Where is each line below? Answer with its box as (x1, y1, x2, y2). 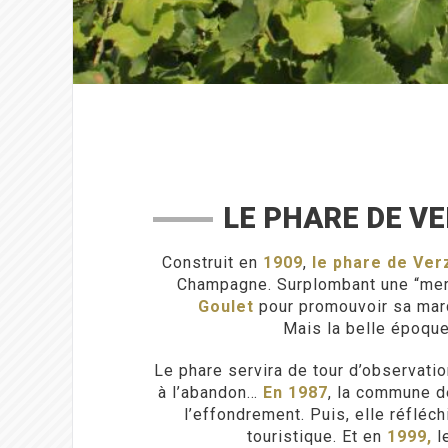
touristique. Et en (247, 427, 387, 446)
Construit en (161, 253, 263, 272)
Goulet (198, 297, 254, 316)
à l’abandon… (158, 383, 263, 402)
